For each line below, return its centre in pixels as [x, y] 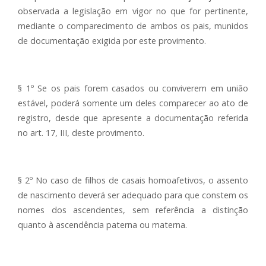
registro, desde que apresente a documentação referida [133, 118]
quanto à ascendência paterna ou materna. [102, 225]
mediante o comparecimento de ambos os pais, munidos [133, 26]
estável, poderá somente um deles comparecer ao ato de [133, 103]
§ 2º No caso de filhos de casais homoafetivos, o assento [133, 180]
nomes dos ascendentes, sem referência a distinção [133, 210]
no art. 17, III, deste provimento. [81, 133]
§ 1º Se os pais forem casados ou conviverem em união [133, 88]
